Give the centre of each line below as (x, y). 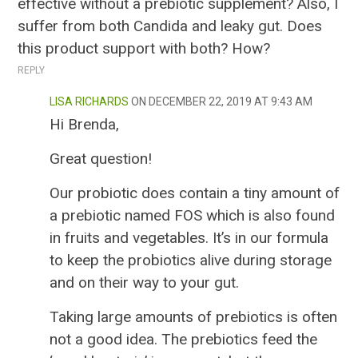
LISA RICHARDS (89, 102)
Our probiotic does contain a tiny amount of (195, 193)
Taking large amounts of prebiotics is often (194, 317)
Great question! (101, 159)
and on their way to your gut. (145, 283)
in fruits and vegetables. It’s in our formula (189, 238)
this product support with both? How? (144, 49)
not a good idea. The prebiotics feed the (184, 340)
